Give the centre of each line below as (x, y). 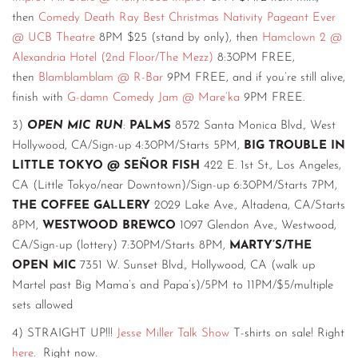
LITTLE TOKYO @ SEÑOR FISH (106, 166)
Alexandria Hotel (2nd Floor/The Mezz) (113, 58)
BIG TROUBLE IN (292, 146)
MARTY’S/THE (270, 246)
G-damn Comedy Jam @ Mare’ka (153, 98)
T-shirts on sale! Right (287, 334)
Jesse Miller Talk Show (173, 334)
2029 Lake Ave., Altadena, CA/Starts (248, 206)
